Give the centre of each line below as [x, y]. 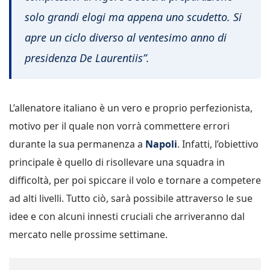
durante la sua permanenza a [76, 144]
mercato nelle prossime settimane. [88, 234]
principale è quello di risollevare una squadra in [117, 162]
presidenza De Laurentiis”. [87, 58]
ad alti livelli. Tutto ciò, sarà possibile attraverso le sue [131, 198]
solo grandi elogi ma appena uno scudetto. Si [133, 17]
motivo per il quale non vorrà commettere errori [119, 126]
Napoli [160, 144]
